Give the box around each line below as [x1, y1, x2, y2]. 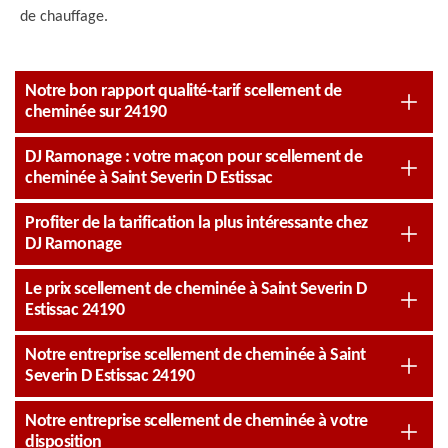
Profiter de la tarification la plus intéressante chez [25, 214, 368, 233]
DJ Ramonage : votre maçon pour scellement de [25, 148, 362, 167]
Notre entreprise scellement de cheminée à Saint [25, 346, 366, 365]
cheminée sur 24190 [25, 103, 166, 122]
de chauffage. [20, 9, 108, 25]
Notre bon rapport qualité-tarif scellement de [25, 82, 342, 101]
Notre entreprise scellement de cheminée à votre [25, 412, 368, 431]
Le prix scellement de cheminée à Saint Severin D [25, 280, 366, 299]
